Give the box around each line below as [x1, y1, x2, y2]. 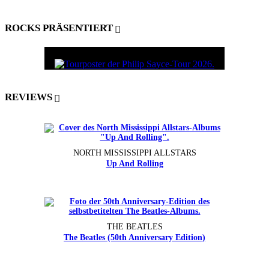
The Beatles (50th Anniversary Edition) [64, 232, 205, 242]
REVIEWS [5, 91, 52, 103]
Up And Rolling [106, 159, 163, 168]
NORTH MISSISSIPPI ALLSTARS [73, 148, 196, 157]
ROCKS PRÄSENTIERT [5, 22, 113, 34]
